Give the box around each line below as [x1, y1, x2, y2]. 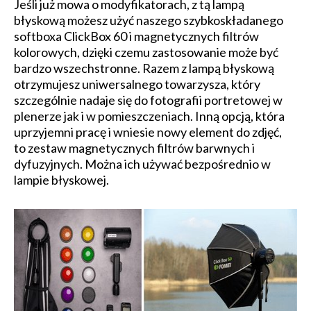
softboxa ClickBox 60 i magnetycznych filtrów [14, 28, 259, 44]
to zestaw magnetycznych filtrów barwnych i [14, 140, 255, 156]
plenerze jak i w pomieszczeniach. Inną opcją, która [14, 108, 285, 124]
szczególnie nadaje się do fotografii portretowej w [14, 92, 283, 108]
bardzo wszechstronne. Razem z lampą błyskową [14, 60, 274, 76]
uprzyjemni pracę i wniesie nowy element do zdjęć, [14, 124, 282, 140]
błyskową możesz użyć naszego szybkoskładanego [14, 12, 283, 28]
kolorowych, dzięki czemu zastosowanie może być [14, 44, 278, 60]
